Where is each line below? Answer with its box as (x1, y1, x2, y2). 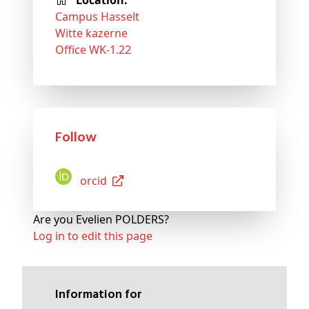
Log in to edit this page (33, 228, 152, 244)
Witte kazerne (55, 26, 128, 41)
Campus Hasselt (55, 9, 139, 25)
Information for (59, 285, 142, 306)
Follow (62, 127, 97, 150)
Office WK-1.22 (55, 42, 131, 58)
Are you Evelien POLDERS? (33, 212, 169, 228)
